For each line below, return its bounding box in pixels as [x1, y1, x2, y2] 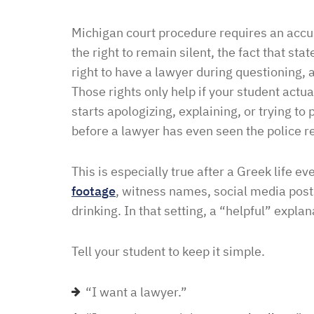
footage [71, 183, 116, 199]
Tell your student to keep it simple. [71, 243, 265, 259]
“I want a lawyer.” [86, 284, 187, 300]
